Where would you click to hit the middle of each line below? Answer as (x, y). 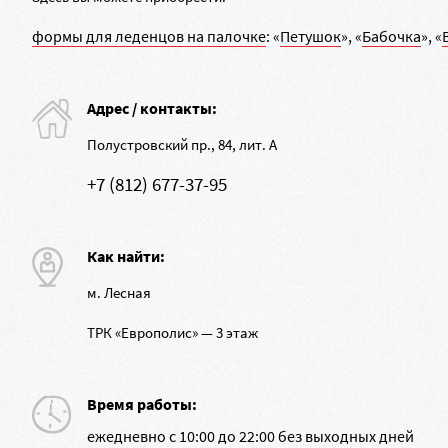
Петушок (310, 36)
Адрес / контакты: (152, 108)
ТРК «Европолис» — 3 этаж (172, 332)
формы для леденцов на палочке (149, 36)
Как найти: (126, 256)
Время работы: (142, 404)
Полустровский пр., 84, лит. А (182, 144)
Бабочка (391, 36)
